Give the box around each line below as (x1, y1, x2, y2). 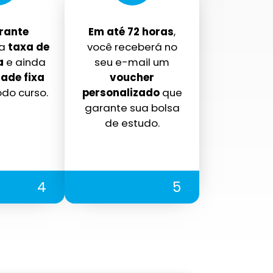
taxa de (5, 40, 49, 55)
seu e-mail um (94, 55, 170, 70)
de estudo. (104, 116, 160, 131)
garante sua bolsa (84, 101, 180, 116)
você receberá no (87, 40, 177, 55)
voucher (110, 70, 155, 85)
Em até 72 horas (88, 24, 174, 40)
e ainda (4, 55, 46, 70)
